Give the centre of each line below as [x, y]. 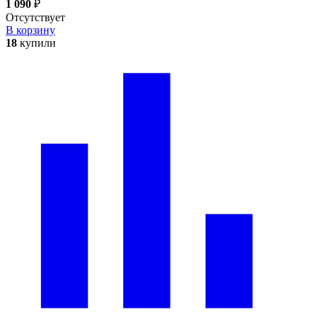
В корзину [30, 30]
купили [36, 42]
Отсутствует [35, 17]
